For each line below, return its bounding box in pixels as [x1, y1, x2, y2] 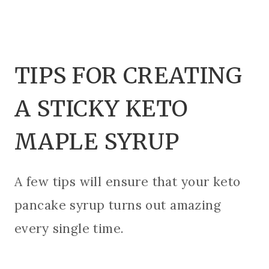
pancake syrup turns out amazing [14, 196, 221, 213]
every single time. [14, 220, 124, 237]
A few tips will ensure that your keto [14, 173, 241, 190]
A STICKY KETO [14, 95, 189, 123]
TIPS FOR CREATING [14, 62, 243, 90]
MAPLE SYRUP [14, 128, 180, 156]
